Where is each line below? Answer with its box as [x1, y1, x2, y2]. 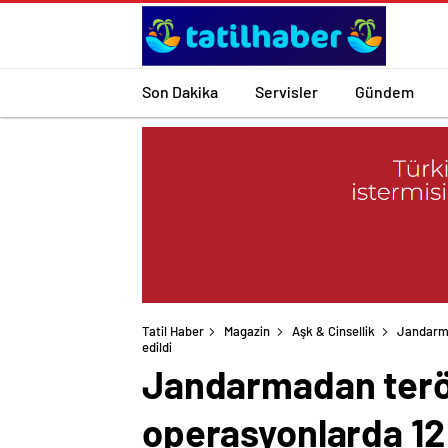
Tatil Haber [142, 323, 204, 340]
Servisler [255, 81, 318, 101]
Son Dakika [142, 81, 218, 101]
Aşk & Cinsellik [292, 323, 375, 340]
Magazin [224, 323, 270, 340]
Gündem [355, 81, 414, 101]
